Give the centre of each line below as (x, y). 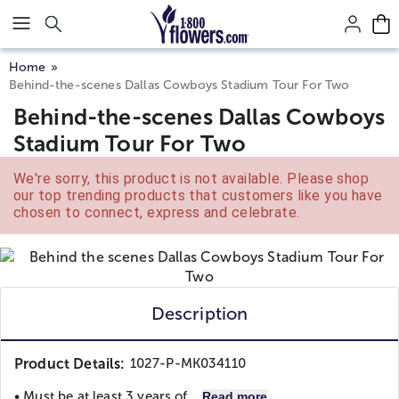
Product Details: (70, 364)
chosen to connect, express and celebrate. (157, 212)
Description (199, 313)
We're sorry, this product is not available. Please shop (191, 179)
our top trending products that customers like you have (198, 195)
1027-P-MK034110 (187, 363)
